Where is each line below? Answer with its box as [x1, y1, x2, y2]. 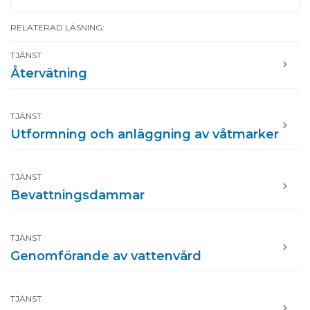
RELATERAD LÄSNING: [10, 21, 104, 33]
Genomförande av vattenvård [10, 248, 201, 264]
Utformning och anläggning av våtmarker [10, 126, 279, 142]
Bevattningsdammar [10, 187, 145, 203]
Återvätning [10, 65, 87, 81]
